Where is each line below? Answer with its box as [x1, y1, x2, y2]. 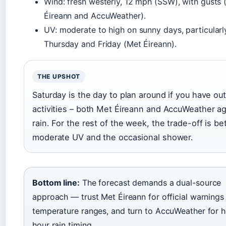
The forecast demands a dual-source [79, 177, 221, 188]
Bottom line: [32, 177, 80, 188]
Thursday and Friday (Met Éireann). [44, 38, 177, 49]
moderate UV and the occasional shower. [32, 132, 194, 142]
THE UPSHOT [37, 72, 81, 80]
